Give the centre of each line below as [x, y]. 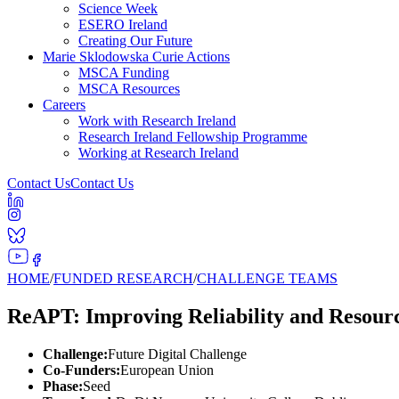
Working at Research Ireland [159, 153]
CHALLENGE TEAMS [267, 278]
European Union [167, 370]
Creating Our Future [135, 41]
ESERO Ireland [123, 24]
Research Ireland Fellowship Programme [193, 137]
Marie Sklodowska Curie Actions [136, 57]
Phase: [63, 386]
